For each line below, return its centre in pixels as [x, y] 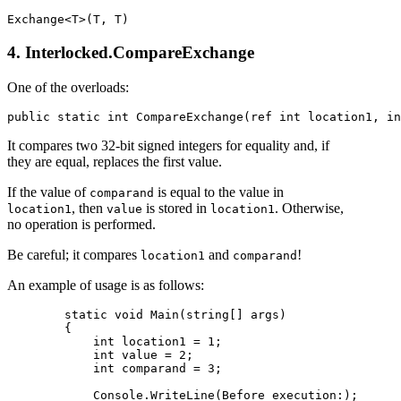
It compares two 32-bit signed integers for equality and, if [168, 145]
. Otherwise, [309, 208]
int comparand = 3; [115, 368]
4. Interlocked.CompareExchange [131, 52]
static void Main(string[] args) [147, 314]
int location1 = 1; [115, 341]
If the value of [48, 192]
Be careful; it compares [74, 254]
